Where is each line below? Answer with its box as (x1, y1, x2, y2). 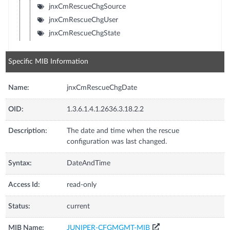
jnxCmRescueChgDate (67, 84, 138, 91)
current (67, 202, 90, 210)
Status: (8, 202, 31, 210)
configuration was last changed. (67, 138, 167, 145)
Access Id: (8, 181, 41, 188)
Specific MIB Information (8, 57, 89, 65)
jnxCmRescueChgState (48, 29, 120, 37)
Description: (8, 127, 48, 135)
